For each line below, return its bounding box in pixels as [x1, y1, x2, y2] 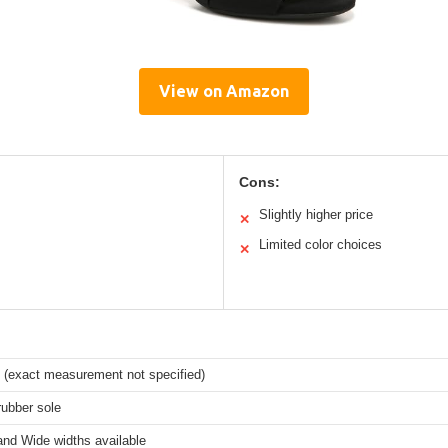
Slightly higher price [259, 206, 373, 222]
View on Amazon [159, 81, 289, 100]
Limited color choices [259, 236, 382, 252]
